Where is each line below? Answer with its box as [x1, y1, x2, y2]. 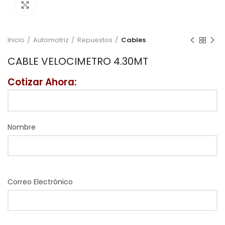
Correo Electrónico [8, 177, 73, 187]
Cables [121, 35, 146, 45]
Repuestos [77, 35, 113, 45]
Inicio [8, 35, 25, 45]
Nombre [8, 122, 36, 132]
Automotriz [33, 35, 69, 45]
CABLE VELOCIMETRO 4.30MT [8, 54, 148, 68]
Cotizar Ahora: [8, 75, 77, 89]
